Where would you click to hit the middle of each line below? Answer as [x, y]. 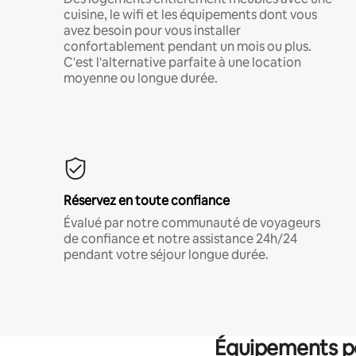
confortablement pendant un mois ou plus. [188, 46]
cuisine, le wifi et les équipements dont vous [190, 14]
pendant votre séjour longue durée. [166, 254]
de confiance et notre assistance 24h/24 [180, 238]
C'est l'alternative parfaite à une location [182, 62]
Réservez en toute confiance [147, 200]
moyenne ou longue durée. [141, 78]
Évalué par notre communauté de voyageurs [192, 222]
